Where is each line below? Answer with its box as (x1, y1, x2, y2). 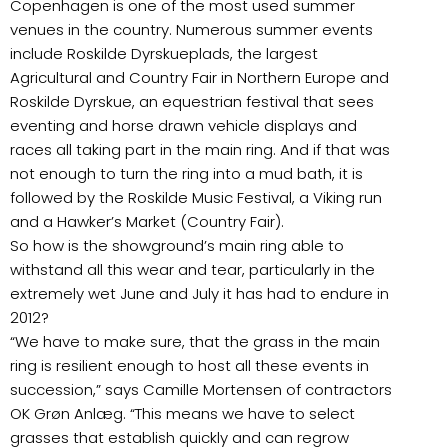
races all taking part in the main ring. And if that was (10, 138, 390, 160)
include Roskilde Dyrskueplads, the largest (10, 42, 318, 64)
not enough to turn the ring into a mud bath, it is (10, 162, 363, 184)
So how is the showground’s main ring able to (10, 234, 344, 256)
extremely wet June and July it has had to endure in (10, 282, 389, 304)
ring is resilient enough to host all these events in (10, 354, 369, 376)
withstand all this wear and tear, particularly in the (10, 258, 375, 280)
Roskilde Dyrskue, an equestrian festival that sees (10, 90, 374, 112)
